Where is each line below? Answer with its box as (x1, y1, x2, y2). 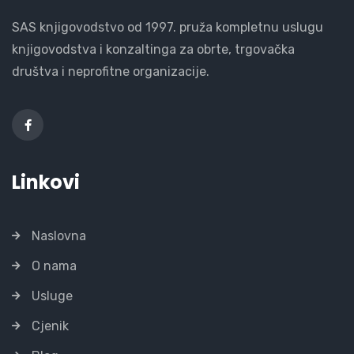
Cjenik (32, 318, 69, 333)
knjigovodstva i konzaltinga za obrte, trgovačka (12, 41, 295, 57)
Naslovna (32, 228, 86, 243)
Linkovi (12, 168, 80, 195)
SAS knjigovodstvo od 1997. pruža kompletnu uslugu (12, 19, 323, 35)
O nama (32, 258, 77, 273)
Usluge (32, 288, 73, 303)
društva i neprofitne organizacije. (12, 63, 209, 79)
